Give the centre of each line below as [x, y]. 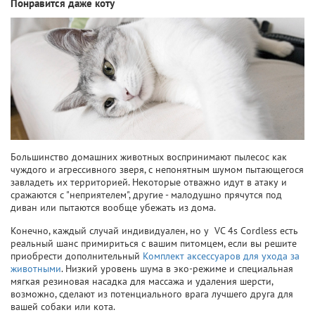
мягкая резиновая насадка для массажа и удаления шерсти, [142, 282]
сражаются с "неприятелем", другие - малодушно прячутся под [146, 195]
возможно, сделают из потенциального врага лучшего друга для [152, 294]
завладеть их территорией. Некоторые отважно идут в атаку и [149, 182]
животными [36, 269]
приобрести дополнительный [77, 256]
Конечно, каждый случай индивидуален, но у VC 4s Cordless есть [154, 231]
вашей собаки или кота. [63, 307]
